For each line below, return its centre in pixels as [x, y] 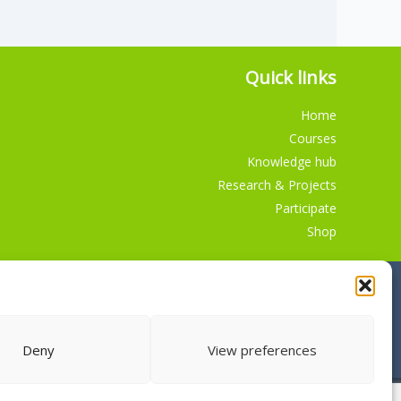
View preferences [262, 350]
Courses [313, 138]
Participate [306, 208]
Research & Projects [277, 185]
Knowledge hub [292, 162]
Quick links [291, 77]
